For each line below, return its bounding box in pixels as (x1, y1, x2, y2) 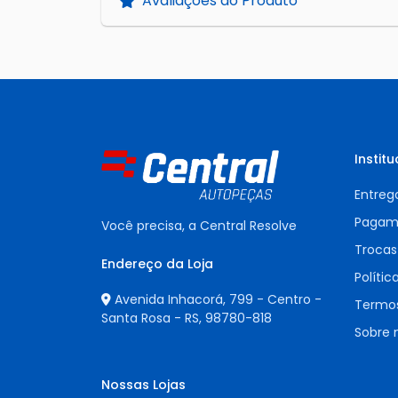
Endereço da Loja (101, 254, 213, 273)
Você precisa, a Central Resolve (101, 216, 297, 235)
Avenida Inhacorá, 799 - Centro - (115, 290, 322, 308)
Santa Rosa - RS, (101, 308, 205, 327)
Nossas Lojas (101, 376, 186, 394)
